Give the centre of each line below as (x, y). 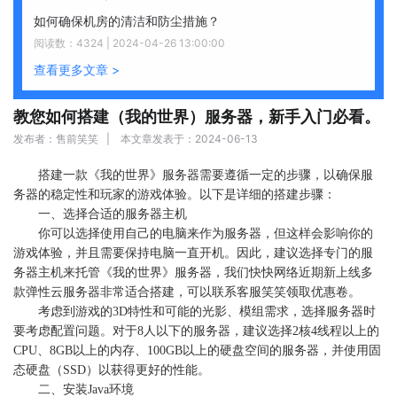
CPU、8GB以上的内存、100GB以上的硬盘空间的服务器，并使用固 (197, 350)
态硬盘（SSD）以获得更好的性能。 (112, 370)
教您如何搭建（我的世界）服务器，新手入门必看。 (197, 117)
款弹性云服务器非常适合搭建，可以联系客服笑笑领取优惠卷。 (187, 292)
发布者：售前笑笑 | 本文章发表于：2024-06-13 (136, 139)
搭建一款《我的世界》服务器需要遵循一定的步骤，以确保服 (206, 175)
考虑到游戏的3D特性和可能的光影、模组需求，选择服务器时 (207, 311)
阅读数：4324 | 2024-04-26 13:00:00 (129, 43)
